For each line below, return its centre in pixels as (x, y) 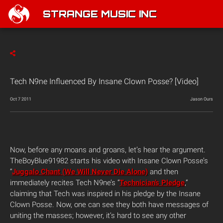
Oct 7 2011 (21, 99)
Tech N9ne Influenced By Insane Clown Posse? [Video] (104, 81)
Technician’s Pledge (152, 183)
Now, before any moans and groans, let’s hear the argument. (108, 150)
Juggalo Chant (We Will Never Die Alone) (80, 172)
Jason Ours (202, 99)
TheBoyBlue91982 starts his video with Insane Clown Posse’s (109, 161)
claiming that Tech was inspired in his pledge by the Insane (105, 194)
